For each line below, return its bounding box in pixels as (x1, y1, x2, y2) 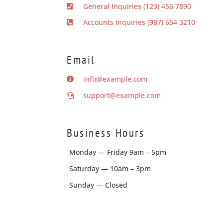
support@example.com (83, 90, 161, 100)
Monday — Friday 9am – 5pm (69, 147, 167, 157)
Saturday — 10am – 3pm (69, 163, 151, 173)
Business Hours (67, 125, 145, 140)
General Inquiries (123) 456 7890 (83, 1, 191, 11)
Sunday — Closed (69, 180, 128, 190)
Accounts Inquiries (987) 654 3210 (83, 17, 195, 27)
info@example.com (83, 74, 147, 84)
